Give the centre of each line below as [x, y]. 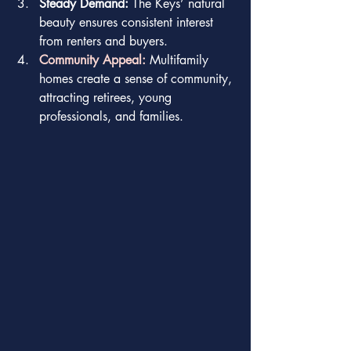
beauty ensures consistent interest [128, 22]
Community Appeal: [92, 60]
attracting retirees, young [107, 97]
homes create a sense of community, [138, 78]
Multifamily [179, 60]
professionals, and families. [111, 116]
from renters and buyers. [103, 41]
